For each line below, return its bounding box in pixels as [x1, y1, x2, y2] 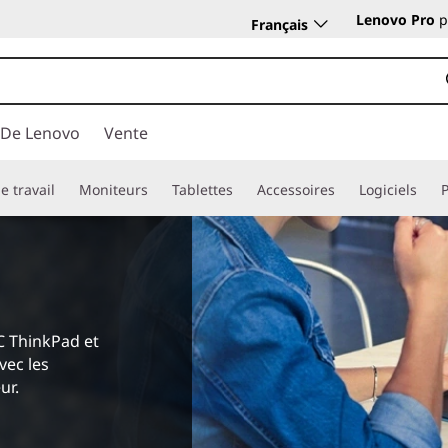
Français [251, 14, 308, 34]
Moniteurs [79, 180, 148, 199]
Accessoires [257, 180, 335, 199]
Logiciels [359, 180, 417, 199]
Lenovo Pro [356, 10, 435, 29]
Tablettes [172, 180, 233, 199]
